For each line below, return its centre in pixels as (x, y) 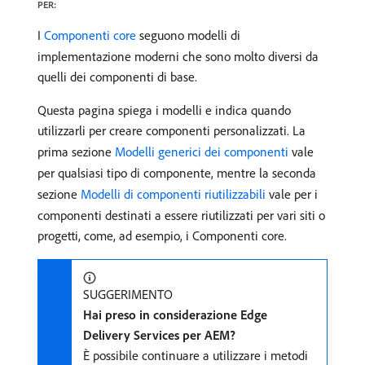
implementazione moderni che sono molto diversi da (178, 56)
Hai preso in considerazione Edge (175, 314)
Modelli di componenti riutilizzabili (173, 194)
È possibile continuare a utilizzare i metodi (196, 355)
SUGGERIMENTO (128, 294)
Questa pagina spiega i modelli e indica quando (164, 110)
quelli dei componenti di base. (117, 77)
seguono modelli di (188, 35)
